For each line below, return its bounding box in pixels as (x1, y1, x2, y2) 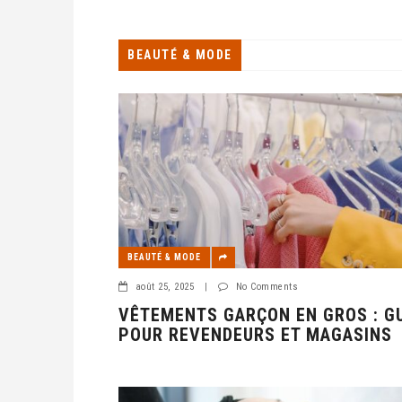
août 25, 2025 (135, 280, 194, 293)
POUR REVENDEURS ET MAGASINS (118, 323, 392, 345)
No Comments (235, 280, 298, 293)
